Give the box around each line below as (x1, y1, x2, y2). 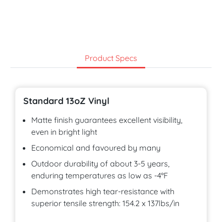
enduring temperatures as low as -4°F (31, 170, 168, 180)
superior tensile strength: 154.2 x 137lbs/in (31, 198, 180, 208)
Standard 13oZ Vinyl (23, 95, 110, 107)
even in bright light (31, 126, 98, 137)
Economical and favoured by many (31, 142, 161, 153)
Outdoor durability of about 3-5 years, (31, 158, 170, 168)
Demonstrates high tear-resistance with (31, 186, 175, 196)
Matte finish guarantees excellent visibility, (31, 114, 183, 125)
